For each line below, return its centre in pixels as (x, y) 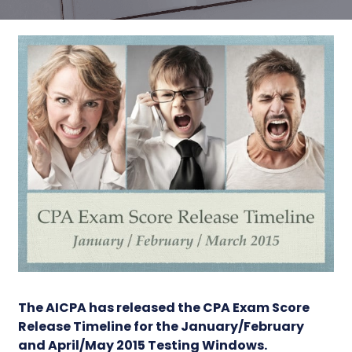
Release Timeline (75, 326)
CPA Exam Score (257, 307)
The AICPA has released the (111, 307)
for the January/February (218, 326)
